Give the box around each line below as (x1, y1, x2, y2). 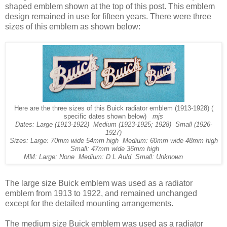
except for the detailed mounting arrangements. (5, 199, 173, 208)
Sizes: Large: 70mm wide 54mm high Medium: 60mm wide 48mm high (9, 137, 218, 144)
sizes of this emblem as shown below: (5, 22, 140, 31)
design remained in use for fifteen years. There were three (5, 12, 211, 21)
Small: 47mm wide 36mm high (68, 145, 159, 153)
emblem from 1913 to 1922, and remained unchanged (5, 188, 197, 198)
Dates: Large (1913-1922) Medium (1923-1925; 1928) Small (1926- (15, 121, 212, 128)
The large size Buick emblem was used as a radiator (5, 178, 193, 187)
